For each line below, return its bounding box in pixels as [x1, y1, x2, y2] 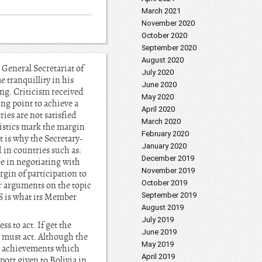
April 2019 [142, 252, 175, 261]
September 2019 [142, 191, 196, 199]
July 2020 [142, 68, 174, 77]
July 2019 [142, 215, 174, 224]
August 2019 [142, 203, 184, 212]
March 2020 [142, 117, 181, 126]
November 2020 [142, 19, 195, 27]
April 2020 [142, 105, 175, 113]
